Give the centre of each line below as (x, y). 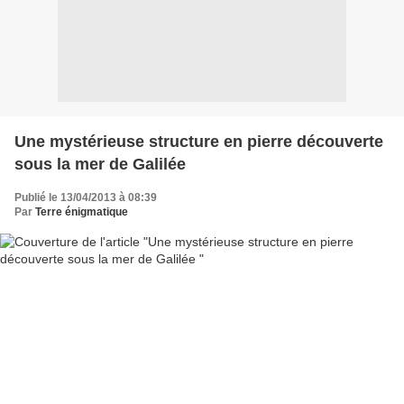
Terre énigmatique (82, 211)
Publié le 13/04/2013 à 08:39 (86, 197)
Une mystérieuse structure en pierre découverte (199, 141)
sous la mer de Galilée (100, 164)
